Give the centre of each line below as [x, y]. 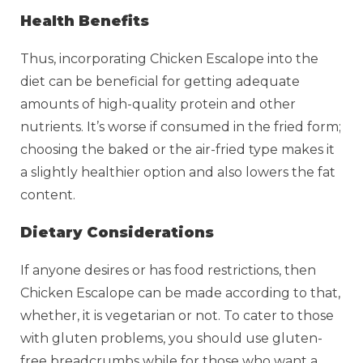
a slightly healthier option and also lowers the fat [178, 172]
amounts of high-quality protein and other [158, 104]
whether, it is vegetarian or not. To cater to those [177, 315]
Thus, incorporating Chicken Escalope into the [169, 58]
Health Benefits [85, 21]
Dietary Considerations [117, 232]
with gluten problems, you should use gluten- [171, 338]
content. [49, 194]
